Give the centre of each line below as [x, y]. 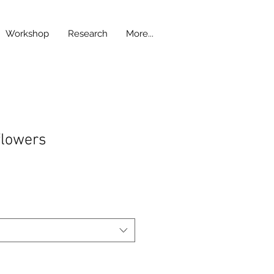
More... [140, 34]
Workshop [27, 34]
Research [87, 34]
